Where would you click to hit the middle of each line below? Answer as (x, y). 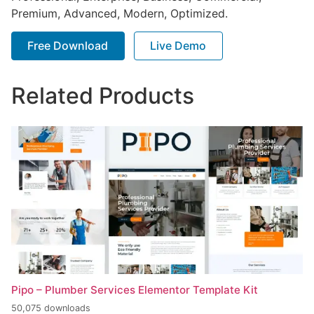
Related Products (103, 95)
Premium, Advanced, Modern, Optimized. (120, 13)
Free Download (68, 45)
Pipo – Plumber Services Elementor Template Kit (135, 290)
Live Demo (178, 45)
